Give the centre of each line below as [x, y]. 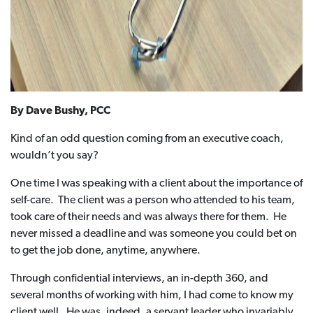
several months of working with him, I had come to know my [152, 296]
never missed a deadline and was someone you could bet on [154, 234]
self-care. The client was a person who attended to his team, [153, 201]
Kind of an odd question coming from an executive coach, [147, 139]
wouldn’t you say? [54, 156]
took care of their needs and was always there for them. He [148, 217]
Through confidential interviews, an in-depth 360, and [139, 279]
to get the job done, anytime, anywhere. [105, 251]
